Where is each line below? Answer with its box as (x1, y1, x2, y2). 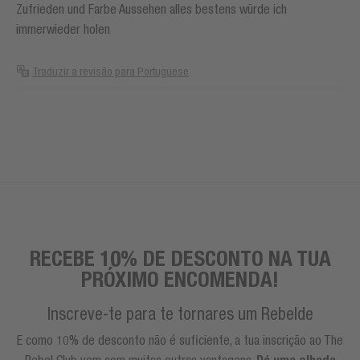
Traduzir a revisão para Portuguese (32, 64, 189, 78)
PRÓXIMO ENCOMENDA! (81, 265, 279, 292)
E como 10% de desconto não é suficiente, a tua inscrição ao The (17, 332, 343, 347)
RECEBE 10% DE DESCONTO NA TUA (29, 244, 331, 271)
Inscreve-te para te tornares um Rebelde (47, 303, 313, 324)
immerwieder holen (16, 21, 110, 36)
